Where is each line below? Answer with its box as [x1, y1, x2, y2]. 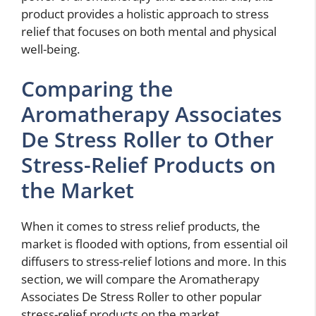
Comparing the [21, 73, 173, 103]
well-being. [21, 41, 80, 58]
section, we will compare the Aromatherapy [21, 270, 260, 287]
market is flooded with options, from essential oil [21, 235, 288, 252]
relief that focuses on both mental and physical [21, 23, 276, 40]
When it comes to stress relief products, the [21, 217, 260, 234]
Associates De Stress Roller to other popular [21, 288, 262, 305]
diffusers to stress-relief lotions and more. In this [21, 253, 286, 269]
